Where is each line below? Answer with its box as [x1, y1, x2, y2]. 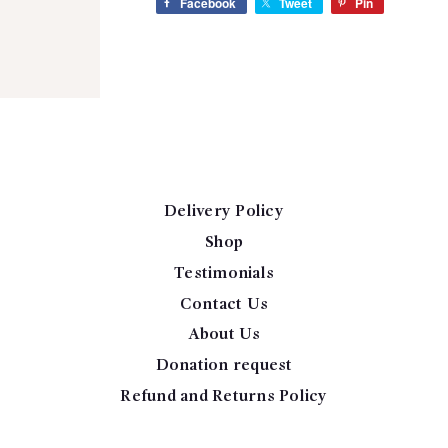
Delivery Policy [164, 204, 284, 221]
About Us [187, 327, 261, 344]
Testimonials [174, 265, 274, 282]
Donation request [155, 358, 293, 374]
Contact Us [179, 296, 269, 313]
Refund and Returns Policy [120, 388, 328, 405]
